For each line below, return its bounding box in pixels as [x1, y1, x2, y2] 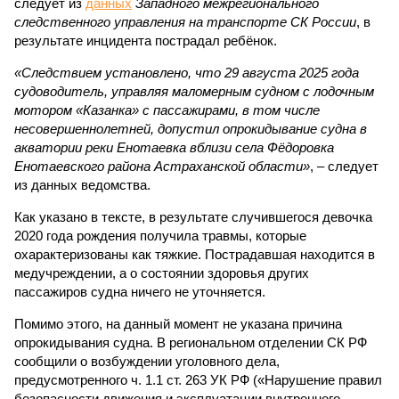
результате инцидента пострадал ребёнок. [14, 33, 277, 48]
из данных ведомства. [14, 177, 151, 192]
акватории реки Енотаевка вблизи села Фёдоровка [14, 140, 334, 155]
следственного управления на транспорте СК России [14, 14, 356, 29]
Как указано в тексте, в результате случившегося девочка [14, 209, 372, 224]
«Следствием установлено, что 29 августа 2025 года [14, 65, 359, 80]
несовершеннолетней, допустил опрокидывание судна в [14, 121, 367, 136]
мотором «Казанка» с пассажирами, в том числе [14, 102, 320, 118]
